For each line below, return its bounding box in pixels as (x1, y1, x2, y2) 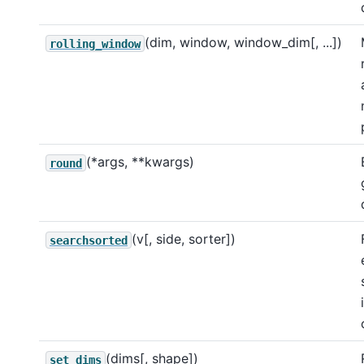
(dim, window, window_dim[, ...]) (145, 34, 342, 51)
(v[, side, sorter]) (132, 231, 236, 248)
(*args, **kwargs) (86, 154, 194, 171)
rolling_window (50, 37, 141, 50)
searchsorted (50, 233, 128, 247)
